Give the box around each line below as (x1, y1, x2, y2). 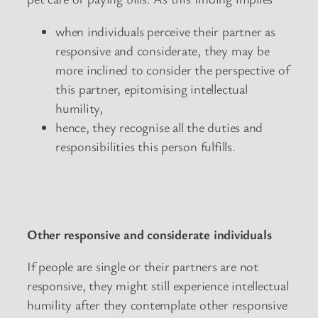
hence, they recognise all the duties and (55, 118, 263, 136)
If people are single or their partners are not (27, 258, 258, 275)
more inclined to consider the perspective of (55, 60, 290, 78)
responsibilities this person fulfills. (55, 137, 239, 155)
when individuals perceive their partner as (55, 22, 275, 40)
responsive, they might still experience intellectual (27, 277, 289, 295)
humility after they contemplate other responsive (27, 296, 287, 314)
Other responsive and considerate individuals (27, 225, 272, 243)
